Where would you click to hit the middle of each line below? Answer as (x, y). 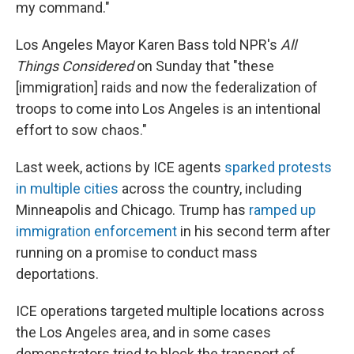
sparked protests (278, 167)
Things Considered (75, 66)
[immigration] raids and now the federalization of (167, 87)
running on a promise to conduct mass (137, 252)
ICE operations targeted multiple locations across (170, 311)
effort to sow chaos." (81, 130)
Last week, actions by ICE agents (120, 167)
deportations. (57, 274)
